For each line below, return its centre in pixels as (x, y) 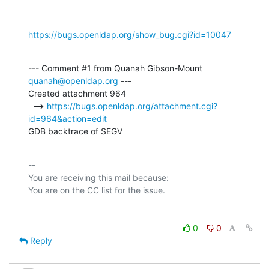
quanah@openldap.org (73, 80)
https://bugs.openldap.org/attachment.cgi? (132, 106)
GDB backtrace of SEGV (75, 131)
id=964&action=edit (68, 118)
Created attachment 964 (77, 93)
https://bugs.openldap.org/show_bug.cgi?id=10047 (130, 34)
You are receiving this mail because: (98, 177)
